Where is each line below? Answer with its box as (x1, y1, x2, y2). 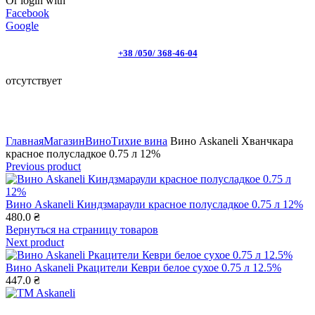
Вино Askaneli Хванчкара (167, 135, 293, 148)
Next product (6, 236, 64, 249)
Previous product (6, 160, 81, 173)
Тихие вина (111, 135, 167, 148)
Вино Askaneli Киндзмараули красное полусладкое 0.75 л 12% (6, 198, 303, 211)
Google (6, 19, 39, 32)
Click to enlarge (6, 122, 76, 135)
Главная (6, 135, 44, 148)
